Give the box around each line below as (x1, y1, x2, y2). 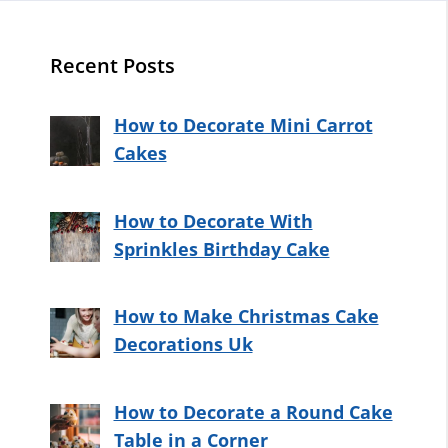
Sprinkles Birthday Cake (113, 236, 330, 261)
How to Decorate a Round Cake (113, 400, 393, 425)
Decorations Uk (113, 332, 253, 357)
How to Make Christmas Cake (113, 304, 379, 329)
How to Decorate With (113, 208, 313, 233)
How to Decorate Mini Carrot (113, 112, 373, 137)
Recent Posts (50, 51, 175, 79)
